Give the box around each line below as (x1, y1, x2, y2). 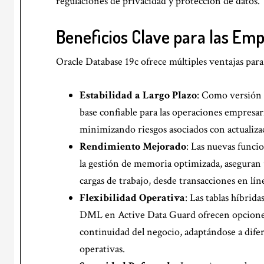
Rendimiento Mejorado (80, 139, 186, 153)
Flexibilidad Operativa (80, 190, 185, 204)
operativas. (80, 242, 125, 256)
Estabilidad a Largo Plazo (80, 88, 197, 102)
